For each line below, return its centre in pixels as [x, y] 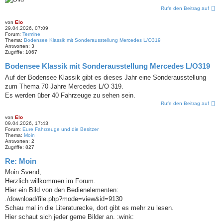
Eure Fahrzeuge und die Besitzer [60, 129]
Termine [31, 34]
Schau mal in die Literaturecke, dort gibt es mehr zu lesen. [89, 208]
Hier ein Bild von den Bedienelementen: [62, 190]
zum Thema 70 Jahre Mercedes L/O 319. [64, 86]
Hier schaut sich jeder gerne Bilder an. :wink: [69, 217]
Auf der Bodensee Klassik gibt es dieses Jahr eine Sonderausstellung [106, 77]
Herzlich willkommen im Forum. [50, 181]
